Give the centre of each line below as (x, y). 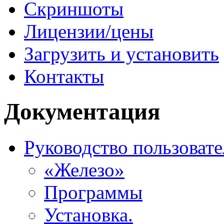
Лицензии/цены (89, 31)
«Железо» (84, 169)
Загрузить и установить (121, 53)
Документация (82, 112)
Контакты (64, 76)
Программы (93, 192)
